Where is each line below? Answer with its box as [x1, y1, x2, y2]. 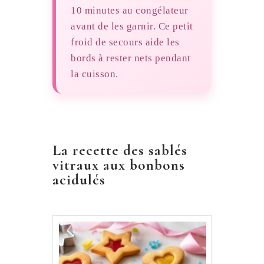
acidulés [52, 171, 105, 189]
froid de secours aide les [71, 37, 180, 48]
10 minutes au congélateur [71, 5, 189, 16]
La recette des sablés [52, 141, 187, 160]
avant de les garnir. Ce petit [71, 21, 193, 32]
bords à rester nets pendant [71, 52, 191, 64]
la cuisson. [71, 68, 118, 80]
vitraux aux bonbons [52, 156, 185, 174]
